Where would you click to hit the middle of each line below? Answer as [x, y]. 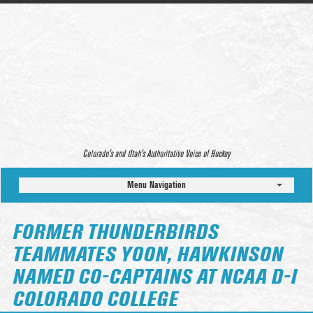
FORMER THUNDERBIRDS [115, 233]
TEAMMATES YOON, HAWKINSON [147, 255]
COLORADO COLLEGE [95, 300]
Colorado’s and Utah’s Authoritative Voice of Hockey [156, 154]
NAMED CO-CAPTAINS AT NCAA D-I [154, 278]
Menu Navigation [156, 185]
